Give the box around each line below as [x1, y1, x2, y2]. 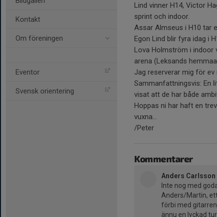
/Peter [134, 124, 154, 132]
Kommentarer [134, 153, 193, 164]
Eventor [15, 68, 40, 77]
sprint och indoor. [134, 12, 190, 21]
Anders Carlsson [161, 172, 216, 180]
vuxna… [134, 112, 157, 121]
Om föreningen [15, 34, 63, 43]
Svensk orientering [15, 87, 74, 95]
